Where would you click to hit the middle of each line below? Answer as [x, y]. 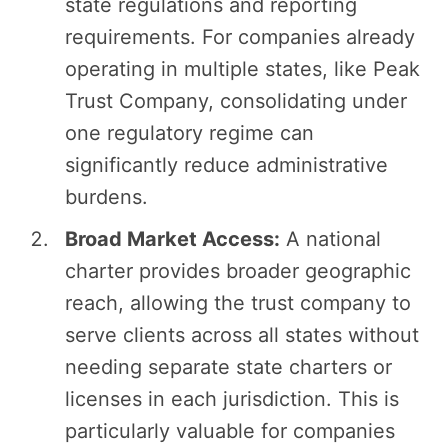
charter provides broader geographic [238, 271]
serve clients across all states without [242, 335]
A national [330, 239]
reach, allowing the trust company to [238, 303]
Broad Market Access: [172, 239]
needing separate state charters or [228, 367]
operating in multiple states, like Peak [242, 69]
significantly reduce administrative [226, 165]
